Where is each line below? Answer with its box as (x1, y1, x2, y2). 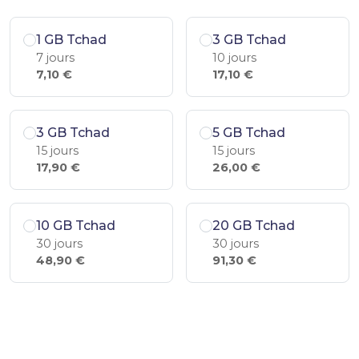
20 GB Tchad (212, 218, 295, 233)
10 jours (212, 50, 256, 65)
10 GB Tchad (36, 218, 115, 233)
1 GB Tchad (36, 32, 107, 47)
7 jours (36, 50, 75, 65)
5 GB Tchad (212, 125, 285, 140)
